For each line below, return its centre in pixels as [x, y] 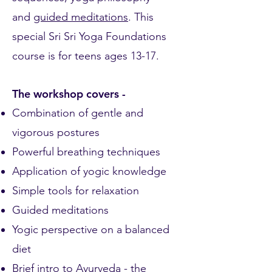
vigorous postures [57, 132]
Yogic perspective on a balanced [91, 229]
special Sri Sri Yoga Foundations [89, 36]
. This [141, 17]
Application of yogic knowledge [89, 171]
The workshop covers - [69, 94]
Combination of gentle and [78, 113]
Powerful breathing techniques [86, 152]
